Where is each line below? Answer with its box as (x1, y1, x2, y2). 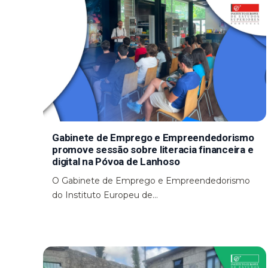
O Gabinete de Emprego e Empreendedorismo (52, 175, 250, 186)
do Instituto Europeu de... (52, 189, 158, 200)
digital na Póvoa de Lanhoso (52, 155, 180, 167)
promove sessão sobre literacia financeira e (52, 143, 254, 156)
